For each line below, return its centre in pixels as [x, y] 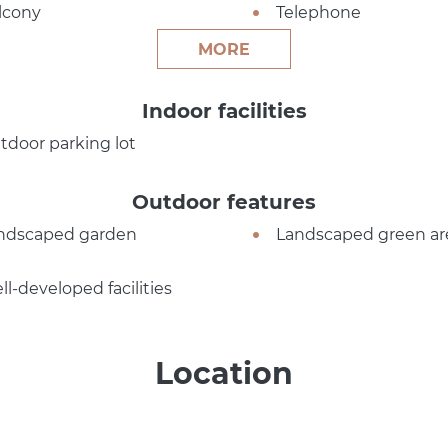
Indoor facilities [224, 110]
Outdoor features [224, 201]
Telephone [318, 12]
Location [224, 373]
